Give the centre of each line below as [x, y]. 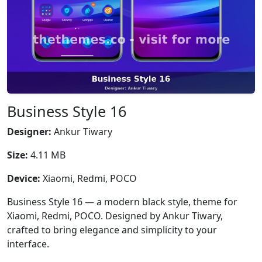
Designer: [29, 132]
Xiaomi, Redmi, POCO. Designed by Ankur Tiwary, [115, 216]
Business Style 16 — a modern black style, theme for [122, 202]
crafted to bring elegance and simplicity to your [112, 230]
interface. [28, 244]
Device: [24, 178]
